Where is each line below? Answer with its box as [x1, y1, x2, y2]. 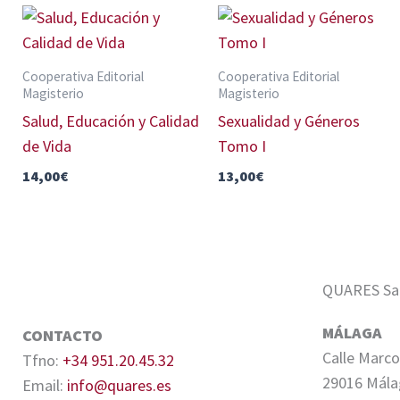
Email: [22, 374, 67, 396]
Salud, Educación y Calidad [22, 110, 199, 131]
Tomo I [218, 135, 266, 156]
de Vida [22, 135, 71, 156]
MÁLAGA [322, 322, 382, 344]
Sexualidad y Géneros [218, 110, 360, 131]
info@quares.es [67, 374, 171, 396]
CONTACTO [22, 324, 103, 346]
